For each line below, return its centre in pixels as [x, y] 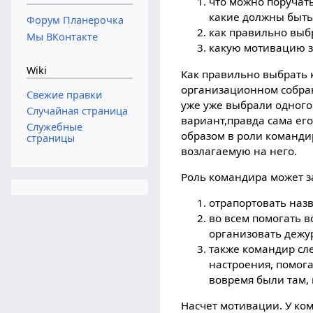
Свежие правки [64, 94]
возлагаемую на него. [239, 151]
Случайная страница [77, 110]
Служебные [54, 127]
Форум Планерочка [75, 20]
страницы [50, 138]
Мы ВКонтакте [62, 36]
